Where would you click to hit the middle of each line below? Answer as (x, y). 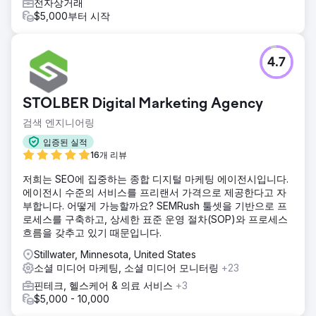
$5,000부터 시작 (72, 16)
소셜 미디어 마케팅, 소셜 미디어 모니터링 (128, 268)
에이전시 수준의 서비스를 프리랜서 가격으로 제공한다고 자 (154, 192)
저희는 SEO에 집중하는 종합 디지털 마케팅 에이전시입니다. (156, 179)
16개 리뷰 (109, 155)
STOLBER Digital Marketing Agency (143, 104)
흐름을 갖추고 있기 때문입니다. (92, 232)
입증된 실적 (65, 142)
